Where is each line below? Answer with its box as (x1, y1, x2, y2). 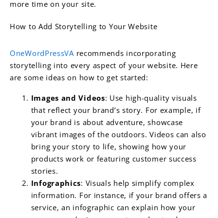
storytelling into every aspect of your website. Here (10, 60, 198, 70)
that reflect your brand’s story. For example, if (31, 105, 201, 115)
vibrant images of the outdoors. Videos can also (31, 129, 206, 140)
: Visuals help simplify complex (81, 178, 195, 188)
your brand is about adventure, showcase (31, 117, 183, 127)
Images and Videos (31, 93, 105, 103)
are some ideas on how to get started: (10, 72, 148, 82)
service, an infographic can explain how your (31, 202, 196, 213)
